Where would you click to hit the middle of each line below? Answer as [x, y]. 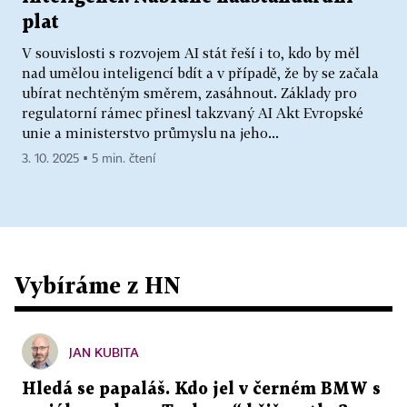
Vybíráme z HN [98, 285]
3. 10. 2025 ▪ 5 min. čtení [89, 159]
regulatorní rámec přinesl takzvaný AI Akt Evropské [193, 113]
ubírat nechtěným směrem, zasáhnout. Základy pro [189, 93]
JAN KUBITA [104, 352]
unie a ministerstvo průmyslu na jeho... [150, 133]
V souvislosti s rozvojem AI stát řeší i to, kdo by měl [191, 53]
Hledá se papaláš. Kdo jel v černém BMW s [201, 390]
